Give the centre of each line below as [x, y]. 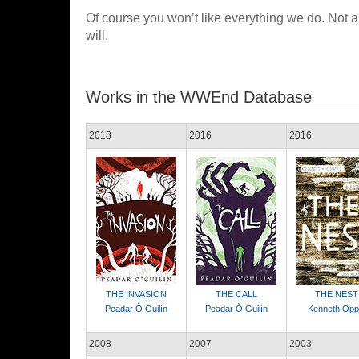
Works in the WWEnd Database [199, 97]
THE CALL [236, 294]
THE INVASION [136, 294]
